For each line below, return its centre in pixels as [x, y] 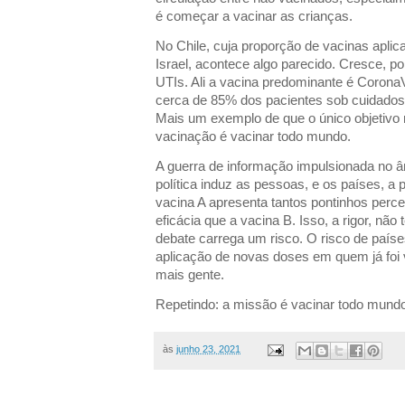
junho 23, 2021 [208, 349]
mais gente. [190, 275]
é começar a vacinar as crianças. [254, 16]
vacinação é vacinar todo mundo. [253, 136]
